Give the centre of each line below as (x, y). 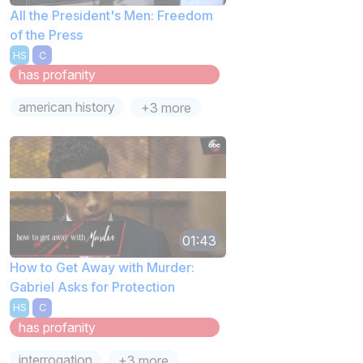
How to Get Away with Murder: (102, 268)
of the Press (46, 34)
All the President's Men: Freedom (111, 15)
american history (67, 107)
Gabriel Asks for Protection (92, 287)
